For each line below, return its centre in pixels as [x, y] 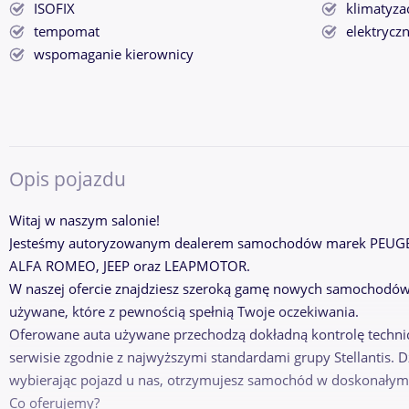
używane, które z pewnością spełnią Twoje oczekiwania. [184, 311]
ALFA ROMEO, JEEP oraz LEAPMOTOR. [130, 266]
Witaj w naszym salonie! [84, 220]
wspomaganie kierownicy [114, 55]
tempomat [67, 32]
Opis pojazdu [68, 178]
